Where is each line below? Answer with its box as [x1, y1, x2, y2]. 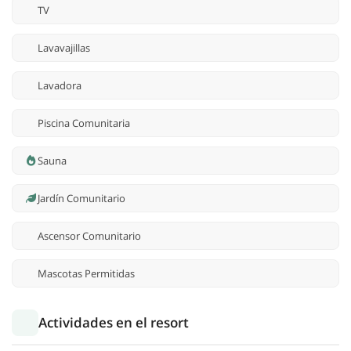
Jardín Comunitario [38, 191, 125, 206]
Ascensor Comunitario [38, 229, 141, 244]
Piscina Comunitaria [38, 116, 130, 131]
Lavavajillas [38, 41, 90, 56]
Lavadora [38, 78, 81, 93]
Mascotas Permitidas [38, 266, 135, 281]
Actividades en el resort [38, 313, 189, 332]
